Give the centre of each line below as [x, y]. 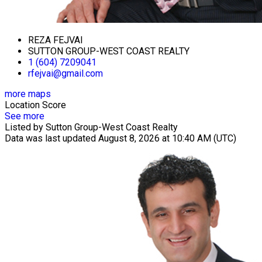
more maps [28, 94]
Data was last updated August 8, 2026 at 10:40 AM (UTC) [120, 138]
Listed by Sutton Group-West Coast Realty [91, 127]
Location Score [35, 105]
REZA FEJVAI [56, 40]
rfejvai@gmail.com [65, 73]
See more [25, 116]
